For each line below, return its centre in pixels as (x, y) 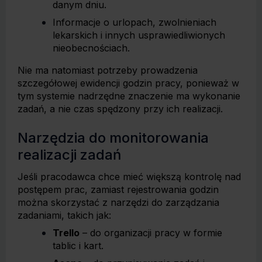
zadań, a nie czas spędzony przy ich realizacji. (120, 109)
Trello (66, 233)
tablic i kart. (78, 246)
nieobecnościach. (91, 48)
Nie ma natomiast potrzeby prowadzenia (108, 70)
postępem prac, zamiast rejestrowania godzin (118, 189)
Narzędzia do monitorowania (113, 138)
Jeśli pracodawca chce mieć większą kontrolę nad (129, 177)
